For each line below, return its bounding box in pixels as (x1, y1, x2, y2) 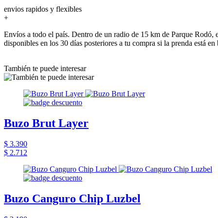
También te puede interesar (4, 64, 86, 73)
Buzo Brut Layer (4, 116, 89, 129)
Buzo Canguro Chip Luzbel (4, 192, 141, 205)
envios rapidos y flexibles (4, 4, 82, 13)
